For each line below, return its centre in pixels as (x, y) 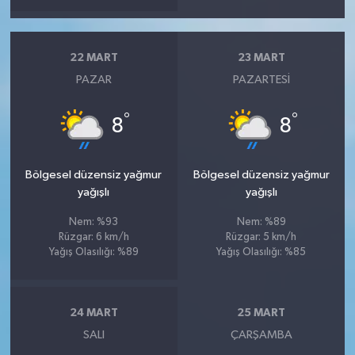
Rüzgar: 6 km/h (94, 237)
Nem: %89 (261, 222)
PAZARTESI (261, 79)
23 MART (261, 58)
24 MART (94, 313)
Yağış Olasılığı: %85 (261, 252)
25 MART (261, 313)
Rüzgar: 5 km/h (261, 237)
